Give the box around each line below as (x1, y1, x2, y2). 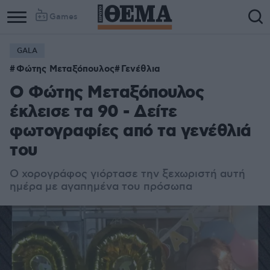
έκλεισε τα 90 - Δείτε (10, 101, 177, 124)
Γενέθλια (121, 63, 160, 75)
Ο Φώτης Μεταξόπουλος (10, 82, 204, 104)
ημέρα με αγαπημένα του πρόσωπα (10, 180, 192, 193)
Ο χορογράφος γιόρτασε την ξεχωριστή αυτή (10, 168, 245, 181)
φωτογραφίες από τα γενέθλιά (10, 121, 251, 143)
